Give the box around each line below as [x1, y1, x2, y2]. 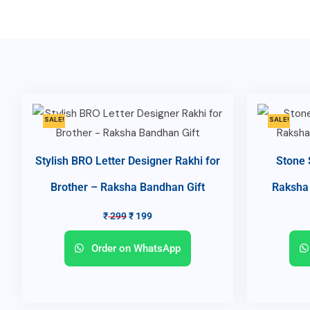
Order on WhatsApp [89, 242, 181, 255]
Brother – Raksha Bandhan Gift [51, 181, 205, 194]
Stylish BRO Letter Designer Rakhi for [35, 154, 220, 168]
